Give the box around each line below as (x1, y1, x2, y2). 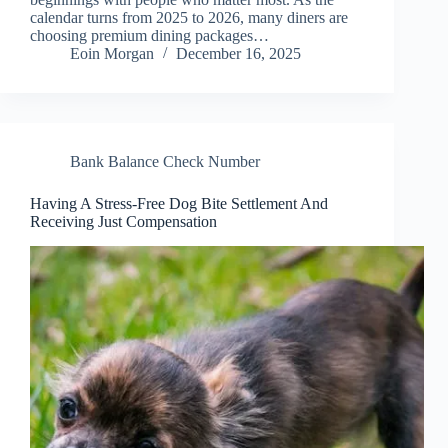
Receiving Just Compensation (30, 213, 217, 231)
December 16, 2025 (176, 45, 301, 63)
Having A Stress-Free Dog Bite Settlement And (30, 195, 328, 213)
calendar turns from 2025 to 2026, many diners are (30, 9, 348, 27)
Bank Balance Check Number (70, 153, 260, 171)
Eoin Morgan (70, 45, 154, 63)
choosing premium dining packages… (30, 27, 269, 45)
